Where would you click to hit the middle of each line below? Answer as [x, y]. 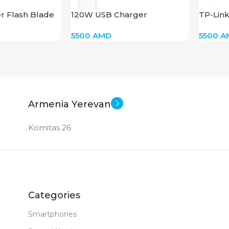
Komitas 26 [50, 127]
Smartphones [52, 214]
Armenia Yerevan [70, 104]
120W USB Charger [109, 14]
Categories [54, 195]
